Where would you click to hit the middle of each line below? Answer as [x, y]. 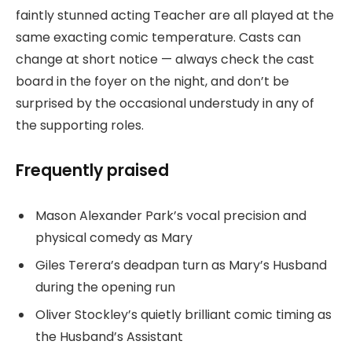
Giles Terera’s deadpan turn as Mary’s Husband [181, 265]
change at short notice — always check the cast [165, 59]
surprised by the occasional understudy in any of [165, 103]
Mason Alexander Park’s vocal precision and [171, 215]
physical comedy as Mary [114, 237]
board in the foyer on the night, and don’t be [152, 81]
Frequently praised [92, 170]
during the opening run [105, 287]
